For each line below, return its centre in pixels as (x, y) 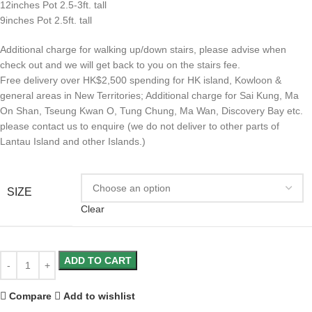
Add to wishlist (100, 296)
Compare (31, 296)
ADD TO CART (98, 261)
